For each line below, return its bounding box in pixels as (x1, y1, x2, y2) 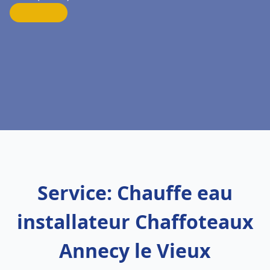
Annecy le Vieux (59, 237, 211, 263)
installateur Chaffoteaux (16, 209, 254, 234)
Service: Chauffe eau (37, 180, 233, 206)
